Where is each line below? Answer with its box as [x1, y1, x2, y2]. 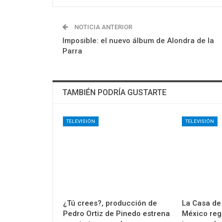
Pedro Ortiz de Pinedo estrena [63, 209, 170, 219]
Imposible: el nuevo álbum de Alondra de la [62, 36, 214, 46]
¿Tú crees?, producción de [63, 199, 157, 208]
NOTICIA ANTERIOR [73, 23, 132, 31]
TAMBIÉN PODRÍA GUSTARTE [62, 88, 166, 98]
